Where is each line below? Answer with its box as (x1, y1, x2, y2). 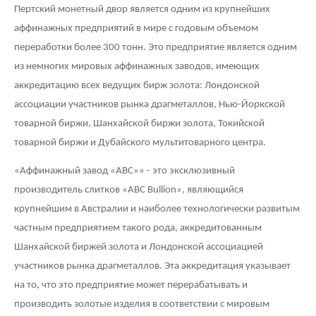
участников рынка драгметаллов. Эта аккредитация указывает (14, 261, 291, 272)
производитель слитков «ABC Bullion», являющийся (14, 185, 243, 196)
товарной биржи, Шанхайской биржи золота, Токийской (14, 119, 265, 130)
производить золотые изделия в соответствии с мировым (14, 299, 269, 310)
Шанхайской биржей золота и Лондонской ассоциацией (14, 242, 263, 253)
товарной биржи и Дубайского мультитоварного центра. (14, 138, 266, 149)
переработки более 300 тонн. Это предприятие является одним (14, 42, 297, 54)
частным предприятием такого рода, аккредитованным (14, 223, 262, 234)
